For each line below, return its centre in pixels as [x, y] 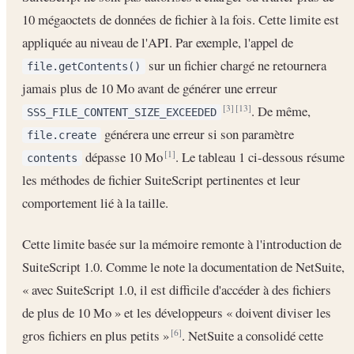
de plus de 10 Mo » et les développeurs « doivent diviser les [177, 313]
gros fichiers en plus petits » [97, 336]
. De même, [281, 111]
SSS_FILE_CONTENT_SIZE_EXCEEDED [122, 113]
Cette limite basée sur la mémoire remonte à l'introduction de [182, 244]
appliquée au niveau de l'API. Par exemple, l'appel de [158, 43]
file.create [62, 136]
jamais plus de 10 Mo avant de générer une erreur [150, 88]
